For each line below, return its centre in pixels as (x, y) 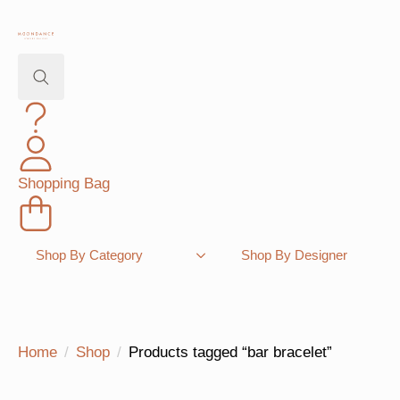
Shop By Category (89, 255)
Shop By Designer (294, 255)
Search (41, 111)
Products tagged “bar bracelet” (230, 352)
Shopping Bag (64, 183)
